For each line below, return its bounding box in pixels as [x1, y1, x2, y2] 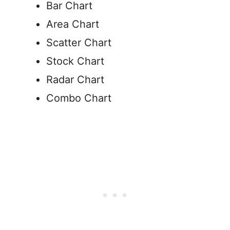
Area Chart [46, 18, 99, 31]
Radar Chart [46, 73, 104, 86]
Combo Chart [46, 92, 111, 105]
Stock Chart [46, 55, 104, 68]
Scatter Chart [46, 36, 111, 49]
